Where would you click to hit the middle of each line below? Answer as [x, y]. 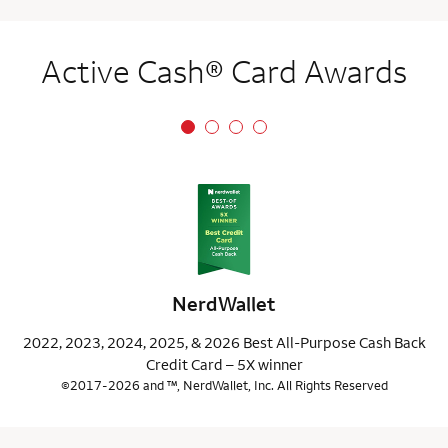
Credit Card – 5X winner [224, 365]
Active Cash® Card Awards [224, 71]
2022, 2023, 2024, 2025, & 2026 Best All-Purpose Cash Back [224, 343]
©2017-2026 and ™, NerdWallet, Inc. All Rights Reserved [224, 385]
